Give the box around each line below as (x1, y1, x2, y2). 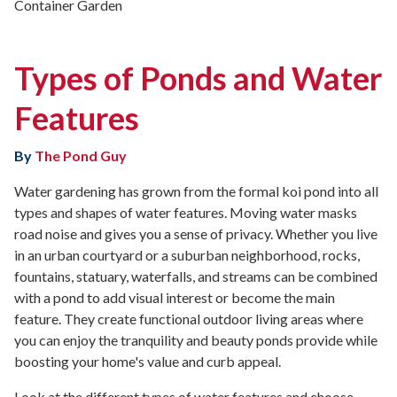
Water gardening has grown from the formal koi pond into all (14, 182, 378, 199)
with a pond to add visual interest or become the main (14, 288, 335, 306)
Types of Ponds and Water (14, 58, 382, 97)
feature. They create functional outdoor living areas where (14, 309, 363, 327)
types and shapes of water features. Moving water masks (14, 203, 357, 221)
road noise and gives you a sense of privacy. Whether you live (14, 224, 378, 242)
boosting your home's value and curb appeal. (14, 352, 281, 370)
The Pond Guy (35, 146, 127, 164)
